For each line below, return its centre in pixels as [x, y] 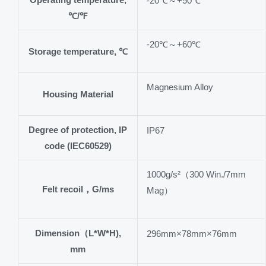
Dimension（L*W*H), [78, 233]
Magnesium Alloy [180, 87]
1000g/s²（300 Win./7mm [196, 174]
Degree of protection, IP [78, 130]
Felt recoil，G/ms [78, 189]
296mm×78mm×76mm [192, 234]
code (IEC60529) [78, 146]
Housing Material [78, 94]
